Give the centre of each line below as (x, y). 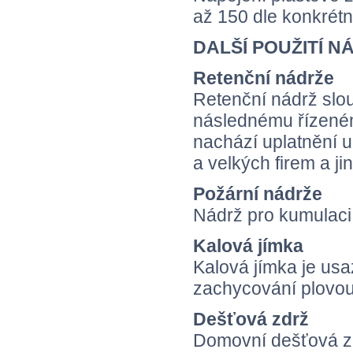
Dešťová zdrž (251, 320)
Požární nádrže (258, 194)
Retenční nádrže (264, 78)
